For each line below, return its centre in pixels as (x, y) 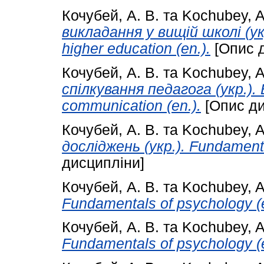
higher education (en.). (136, 49)
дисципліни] (103, 163)
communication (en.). (131, 106)
